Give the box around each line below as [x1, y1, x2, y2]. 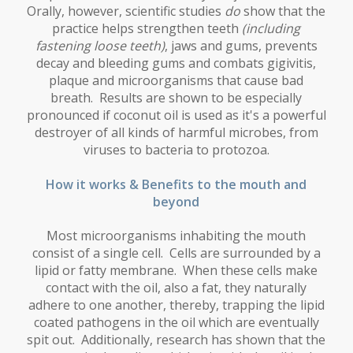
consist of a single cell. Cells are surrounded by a [32, 244, 321, 262]
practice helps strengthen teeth [52, 20, 243, 38]
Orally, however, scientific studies [27, 2, 225, 20]
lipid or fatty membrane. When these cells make [35, 262, 318, 280]
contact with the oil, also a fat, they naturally [46, 279, 307, 297]
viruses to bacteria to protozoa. [83, 141, 269, 159]
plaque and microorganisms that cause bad [49, 72, 304, 90]
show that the [240, 2, 326, 20]
